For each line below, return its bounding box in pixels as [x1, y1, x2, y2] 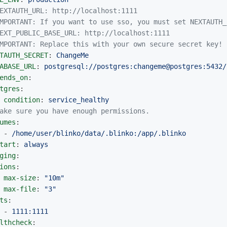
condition [4, 96, 40, 104]
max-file [4, 185, 36, 194]
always [24, 140, 48, 149]
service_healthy [48, 96, 109, 104]
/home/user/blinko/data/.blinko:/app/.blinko [12, 129, 186, 138]
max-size [4, 174, 36, 182]
